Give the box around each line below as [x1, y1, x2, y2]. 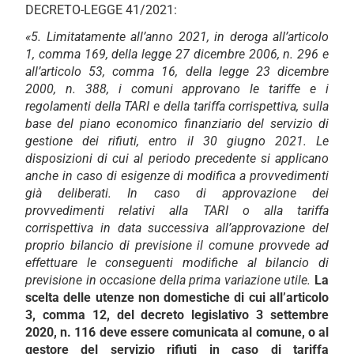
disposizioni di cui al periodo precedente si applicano [25, 150, 329, 166]
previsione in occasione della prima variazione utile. [25, 272, 314, 288]
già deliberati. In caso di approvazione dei [25, 185, 329, 201]
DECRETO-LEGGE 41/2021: [25, 2, 177, 17]
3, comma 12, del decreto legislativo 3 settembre [25, 307, 329, 322]
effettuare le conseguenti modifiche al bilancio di [25, 254, 329, 270]
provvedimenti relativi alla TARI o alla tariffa [25, 202, 329, 218]
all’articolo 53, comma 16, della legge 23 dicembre [25, 63, 329, 79]
